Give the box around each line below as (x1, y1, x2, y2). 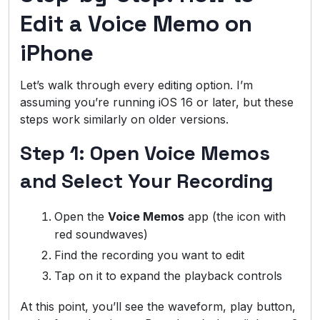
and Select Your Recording (20, 167, 273, 194)
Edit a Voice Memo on (20, 9, 252, 38)
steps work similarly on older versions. (20, 111, 229, 126)
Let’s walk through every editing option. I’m (20, 77, 253, 92)
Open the (54, 209, 108, 224)
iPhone (20, 38, 94, 67)
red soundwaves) (54, 226, 148, 241)
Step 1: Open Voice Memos (20, 139, 270, 166)
